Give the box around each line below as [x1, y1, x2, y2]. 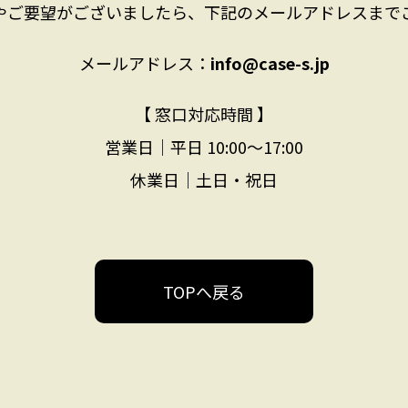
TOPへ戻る [163, 280, 245, 303]
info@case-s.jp [209, 51, 330, 75]
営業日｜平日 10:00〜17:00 [105, 135, 303, 158]
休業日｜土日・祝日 [130, 168, 278, 191]
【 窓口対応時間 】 [135, 102, 273, 126]
